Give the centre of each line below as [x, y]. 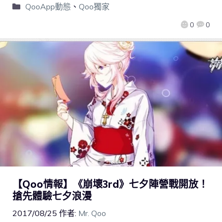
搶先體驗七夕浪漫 [52, 196]
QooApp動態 [48, 7]
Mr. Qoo [92, 213]
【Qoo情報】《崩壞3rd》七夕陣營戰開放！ [110, 184]
